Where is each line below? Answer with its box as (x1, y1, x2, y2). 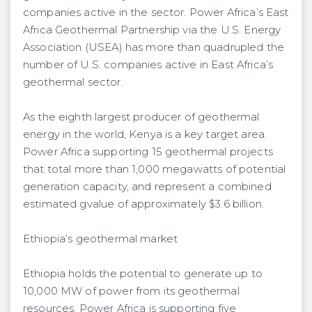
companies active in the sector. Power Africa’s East (23, 6, 289, 19)
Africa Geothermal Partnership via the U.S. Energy (23, 23, 281, 36)
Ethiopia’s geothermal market (23, 232, 178, 245)
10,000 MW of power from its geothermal (23, 284, 240, 297)
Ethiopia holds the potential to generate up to (23, 267, 263, 280)
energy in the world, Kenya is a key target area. (23, 127, 267, 141)
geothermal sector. (23, 75, 123, 88)
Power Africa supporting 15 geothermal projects (23, 145, 273, 158)
